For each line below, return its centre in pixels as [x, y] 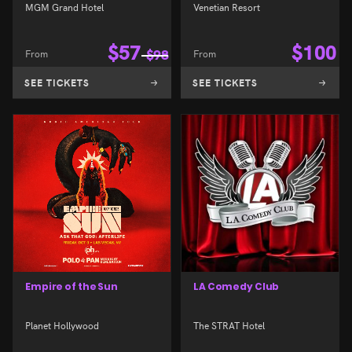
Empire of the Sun [71, 287]
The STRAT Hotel [229, 324]
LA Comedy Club [236, 287]
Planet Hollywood [62, 324]
